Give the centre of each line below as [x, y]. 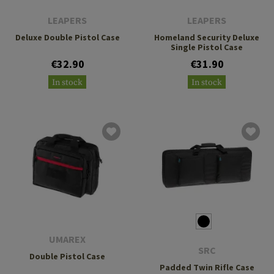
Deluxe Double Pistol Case [67, 37]
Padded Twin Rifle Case [207, 267]
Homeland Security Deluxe [207, 37]
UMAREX [67, 239]
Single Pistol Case [207, 47]
